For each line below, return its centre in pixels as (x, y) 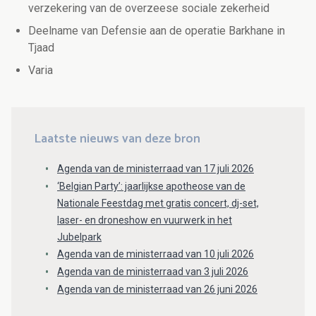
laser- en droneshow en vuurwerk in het (145, 220)
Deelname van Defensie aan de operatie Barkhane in (157, 31)
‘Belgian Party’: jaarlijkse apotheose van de (151, 186)
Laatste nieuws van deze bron (117, 139)
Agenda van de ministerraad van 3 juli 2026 (153, 271)
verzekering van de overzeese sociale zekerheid (149, 8)
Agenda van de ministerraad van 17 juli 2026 (156, 169)
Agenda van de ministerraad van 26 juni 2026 (157, 289)
